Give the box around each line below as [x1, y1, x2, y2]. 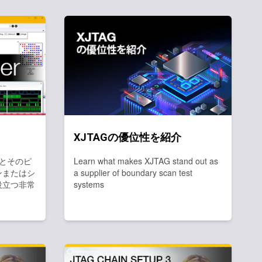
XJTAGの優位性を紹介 [74, 131, 181, 143]
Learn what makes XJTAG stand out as [74, 155, 218, 167]
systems [74, 178, 104, 190]
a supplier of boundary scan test [74, 167, 192, 178]
